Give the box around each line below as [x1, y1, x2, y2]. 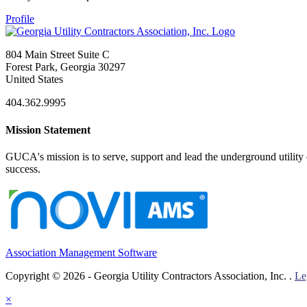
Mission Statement [5, 123, 90, 136]
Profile [5, 13, 34, 25]
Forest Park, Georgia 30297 [5, 61, 125, 73]
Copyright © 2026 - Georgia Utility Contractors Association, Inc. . [5, 269, 295, 282]
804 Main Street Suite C [5, 49, 110, 61]
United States [5, 73, 63, 86]
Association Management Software [5, 246, 157, 258]
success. [5, 162, 40, 175]
